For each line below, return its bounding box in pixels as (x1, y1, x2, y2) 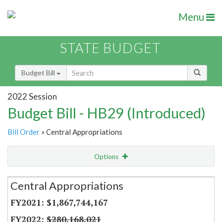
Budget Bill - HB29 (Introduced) (7, 104, 206, 122)
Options (94, 153, 120, 161)
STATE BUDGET (60, 40, 161, 56)
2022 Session (7, 91, 57, 102)
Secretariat (18, 172, 55, 180)
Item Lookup (10, 193, 49, 202)
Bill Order (7, 127, 40, 137)
